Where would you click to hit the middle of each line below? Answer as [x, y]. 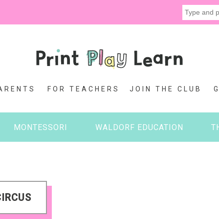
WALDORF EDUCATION [139, 127]
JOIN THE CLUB [166, 89]
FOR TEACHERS [84, 89]
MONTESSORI [41, 127]
